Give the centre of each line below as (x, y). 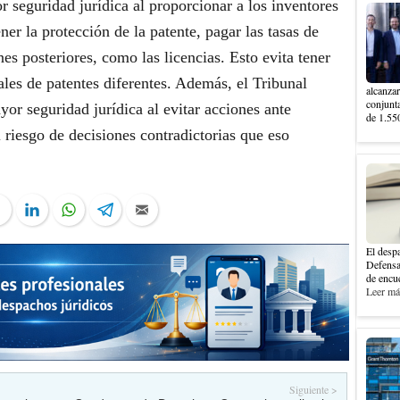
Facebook (39, 209)
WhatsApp (115, 209)
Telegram (149, 209)
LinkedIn (73, 209)
